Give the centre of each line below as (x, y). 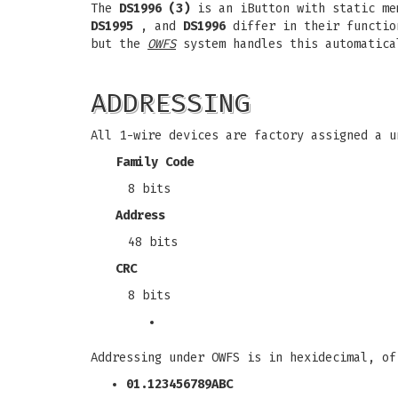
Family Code (155, 162)
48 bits (153, 242)
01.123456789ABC (179, 384)
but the (119, 44)
